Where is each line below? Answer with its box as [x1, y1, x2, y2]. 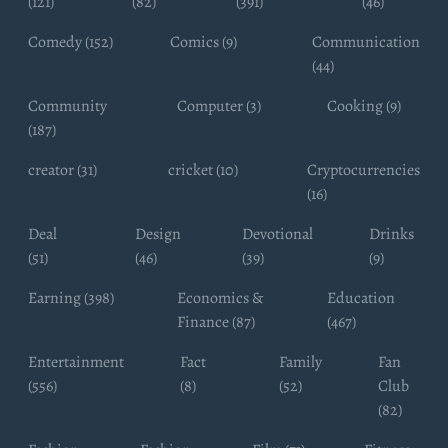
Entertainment [28, 350, 124, 373]
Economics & [177, 286, 264, 309]
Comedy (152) [28, 30, 113, 53]
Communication [312, 30, 420, 53]
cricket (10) [167, 158, 238, 181]
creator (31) [28, 158, 97, 181]
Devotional [242, 222, 313, 245]
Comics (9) [170, 30, 237, 53]
